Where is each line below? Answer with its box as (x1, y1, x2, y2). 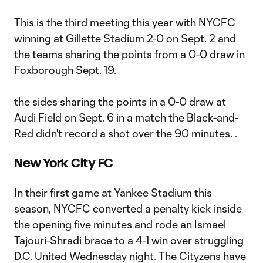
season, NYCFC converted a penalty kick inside (14, 202, 242, 215)
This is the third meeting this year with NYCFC (14, 16, 235, 29)
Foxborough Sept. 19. (14, 63, 119, 76)
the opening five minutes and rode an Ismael (14, 218, 226, 231)
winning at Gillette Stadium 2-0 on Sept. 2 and (14, 32, 236, 45)
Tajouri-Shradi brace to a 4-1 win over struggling (14, 234, 244, 247)
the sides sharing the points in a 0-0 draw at (14, 95, 226, 108)
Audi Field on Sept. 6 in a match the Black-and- (14, 111, 238, 124)
